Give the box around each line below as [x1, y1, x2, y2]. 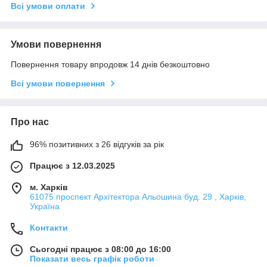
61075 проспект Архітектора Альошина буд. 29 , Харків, [30, 192, 246, 202]
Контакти [30, 223, 68, 233]
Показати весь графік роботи [30, 254, 154, 264]
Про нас [11, 117, 49, 128]
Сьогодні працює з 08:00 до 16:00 [30, 244, 171, 254]
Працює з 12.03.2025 [30, 161, 115, 171]
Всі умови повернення [11, 79, 105, 89]
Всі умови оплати [11, 1, 85, 11]
